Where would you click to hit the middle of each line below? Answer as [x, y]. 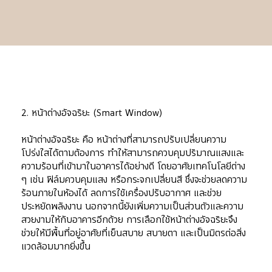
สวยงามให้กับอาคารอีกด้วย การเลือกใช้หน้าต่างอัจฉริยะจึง [129, 220]
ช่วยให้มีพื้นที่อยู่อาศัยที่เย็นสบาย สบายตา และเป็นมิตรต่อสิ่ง [134, 233]
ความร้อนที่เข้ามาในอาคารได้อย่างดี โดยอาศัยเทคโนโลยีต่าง [133, 167]
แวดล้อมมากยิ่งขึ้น [56, 247]
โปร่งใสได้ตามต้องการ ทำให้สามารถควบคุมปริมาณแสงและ [133, 153]
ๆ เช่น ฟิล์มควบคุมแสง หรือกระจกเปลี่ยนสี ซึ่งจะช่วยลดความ [134, 180]
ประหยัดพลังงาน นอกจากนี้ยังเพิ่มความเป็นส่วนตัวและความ [132, 207]
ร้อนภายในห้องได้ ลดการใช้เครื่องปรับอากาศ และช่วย [121, 193]
